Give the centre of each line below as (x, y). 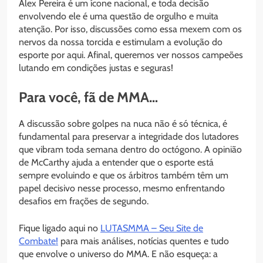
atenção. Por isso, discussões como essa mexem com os (130, 29)
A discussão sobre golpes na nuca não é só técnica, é (123, 123)
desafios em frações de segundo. (84, 201)
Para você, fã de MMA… (88, 97)
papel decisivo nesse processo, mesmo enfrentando (122, 188)
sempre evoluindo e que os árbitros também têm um (124, 175)
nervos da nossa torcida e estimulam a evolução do (121, 42)
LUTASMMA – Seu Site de (152, 228)
